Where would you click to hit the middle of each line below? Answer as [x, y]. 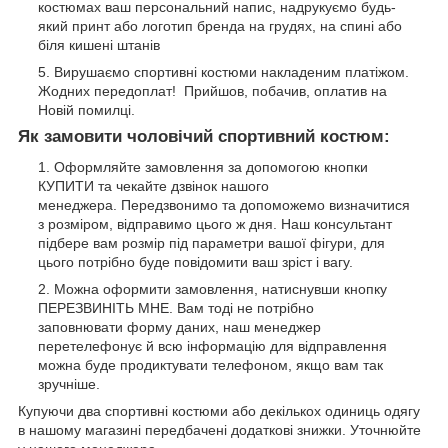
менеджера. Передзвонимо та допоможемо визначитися [224, 204]
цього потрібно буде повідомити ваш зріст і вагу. [195, 261]
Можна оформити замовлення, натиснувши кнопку [220, 288]
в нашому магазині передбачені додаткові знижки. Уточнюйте [219, 429]
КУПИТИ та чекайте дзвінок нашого [153, 185]
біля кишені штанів [99, 44]
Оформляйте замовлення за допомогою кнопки [211, 166]
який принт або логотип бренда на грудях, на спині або [220, 25]
